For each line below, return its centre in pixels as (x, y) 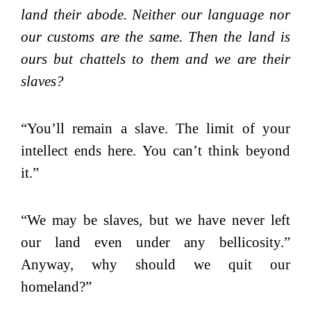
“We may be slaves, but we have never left (155, 220)
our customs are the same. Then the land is (155, 36)
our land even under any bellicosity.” (155, 242)
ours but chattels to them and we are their (155, 59)
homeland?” (56, 286)
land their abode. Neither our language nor (155, 14)
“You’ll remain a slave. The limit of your (155, 128)
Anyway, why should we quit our (155, 264)
